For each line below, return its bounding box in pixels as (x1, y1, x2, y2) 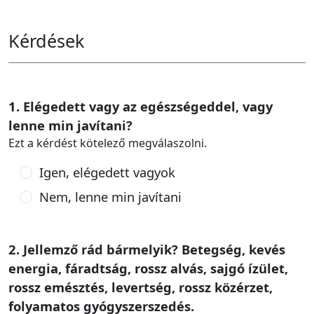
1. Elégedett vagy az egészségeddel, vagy (8, 97, 273, 115)
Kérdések (8, 29, 84, 53)
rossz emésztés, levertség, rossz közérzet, (8, 278, 273, 296)
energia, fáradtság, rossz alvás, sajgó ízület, (8, 259, 288, 277)
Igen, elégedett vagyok (39, 163, 175, 181)
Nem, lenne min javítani (39, 188, 182, 205)
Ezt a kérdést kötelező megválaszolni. (8, 135, 207, 151)
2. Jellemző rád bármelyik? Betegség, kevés (8, 240, 285, 258)
